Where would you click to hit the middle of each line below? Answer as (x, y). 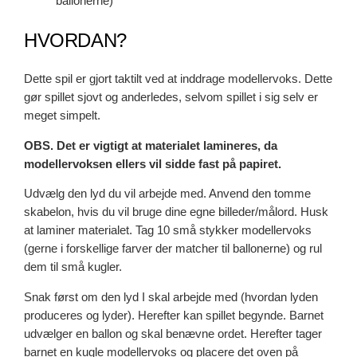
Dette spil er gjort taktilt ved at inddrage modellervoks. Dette (178, 79)
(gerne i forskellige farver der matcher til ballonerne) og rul (173, 249)
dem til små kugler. (73, 267)
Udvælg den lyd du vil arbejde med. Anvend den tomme (168, 194)
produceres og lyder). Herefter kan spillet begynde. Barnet (174, 315)
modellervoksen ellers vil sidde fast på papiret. (153, 164)
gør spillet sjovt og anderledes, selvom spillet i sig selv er (171, 98)
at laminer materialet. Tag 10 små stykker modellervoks (168, 231)
